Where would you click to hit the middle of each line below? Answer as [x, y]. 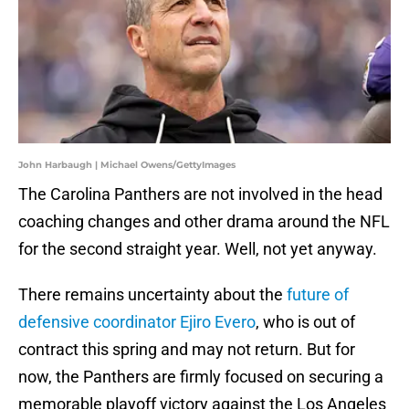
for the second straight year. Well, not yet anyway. [198, 249]
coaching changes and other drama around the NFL [204, 222]
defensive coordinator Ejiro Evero [137, 322]
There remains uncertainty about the [152, 295]
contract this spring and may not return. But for [187, 350]
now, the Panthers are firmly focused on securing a [201, 377]
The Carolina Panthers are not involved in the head [200, 194]
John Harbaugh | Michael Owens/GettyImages [127, 165]
